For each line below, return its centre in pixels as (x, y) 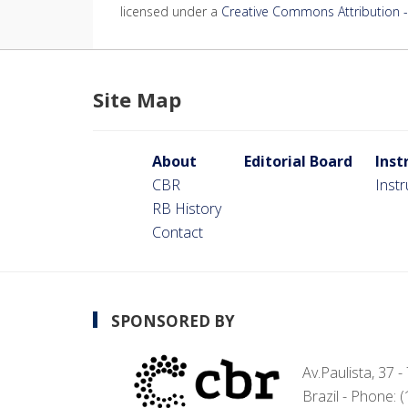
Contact (178, 232)
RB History (187, 208)
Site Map (137, 99)
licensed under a (171, 11)
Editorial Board (298, 161)
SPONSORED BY (173, 321)
